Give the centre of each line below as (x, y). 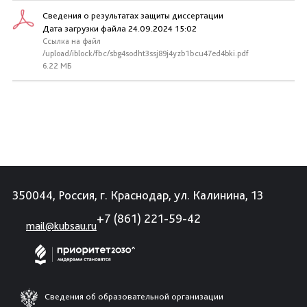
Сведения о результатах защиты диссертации (133, 15)
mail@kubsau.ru (61, 226)
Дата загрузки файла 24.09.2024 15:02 (120, 28)
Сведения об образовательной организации (134, 296)
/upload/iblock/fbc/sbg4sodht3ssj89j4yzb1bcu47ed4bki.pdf (146, 53)
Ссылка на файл (72, 41)
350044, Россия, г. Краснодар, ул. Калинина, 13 (138, 195)
